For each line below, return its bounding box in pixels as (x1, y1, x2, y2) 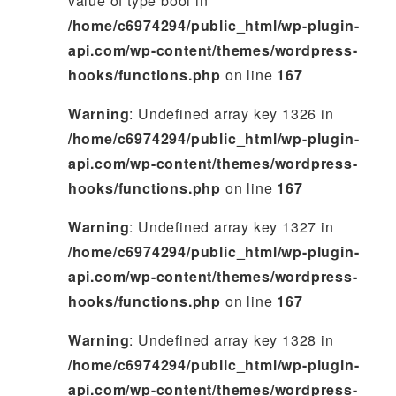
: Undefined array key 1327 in (129, 217, 334, 238)
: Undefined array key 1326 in (129, 103, 334, 125)
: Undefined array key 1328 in (129, 330, 334, 351)
